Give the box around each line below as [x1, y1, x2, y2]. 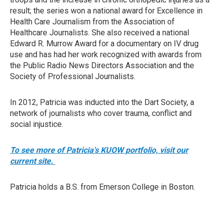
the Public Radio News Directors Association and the [10, 61, 194, 70]
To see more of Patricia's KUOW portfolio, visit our [10, 145, 188, 155]
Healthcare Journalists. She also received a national [10, 28, 189, 37]
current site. [10, 156, 55, 166]
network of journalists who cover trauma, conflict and [10, 109, 192, 118]
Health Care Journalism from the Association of [10, 17, 175, 26]
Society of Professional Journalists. [10, 72, 135, 81]
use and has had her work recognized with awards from [10, 50, 202, 59]
